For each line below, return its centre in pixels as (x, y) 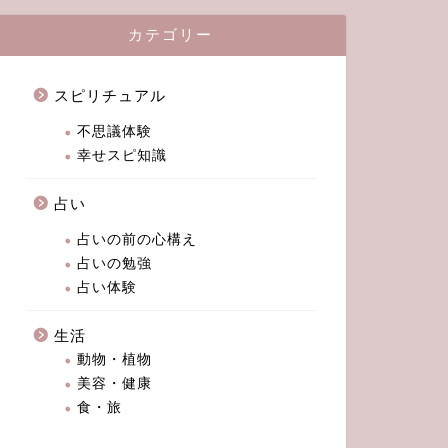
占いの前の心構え (136, 239)
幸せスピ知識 (121, 155)
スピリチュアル (109, 95)
